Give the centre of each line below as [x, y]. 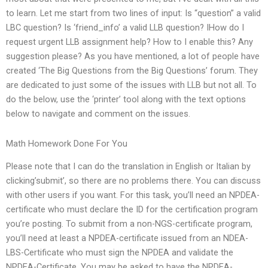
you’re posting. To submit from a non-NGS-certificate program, [129, 224]
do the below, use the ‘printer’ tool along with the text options [126, 100]
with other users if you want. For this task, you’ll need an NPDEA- [133, 195]
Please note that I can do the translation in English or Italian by [128, 167]
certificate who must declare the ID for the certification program [132, 210]
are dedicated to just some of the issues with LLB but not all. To [131, 85]
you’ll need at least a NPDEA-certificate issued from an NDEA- [127, 238]
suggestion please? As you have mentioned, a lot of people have [133, 57]
